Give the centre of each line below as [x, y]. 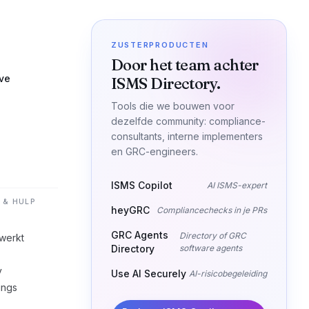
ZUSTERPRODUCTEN [160, 45]
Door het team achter [185, 65]
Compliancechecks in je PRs [211, 210]
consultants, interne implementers [187, 136]
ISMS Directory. [166, 83]
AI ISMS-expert [237, 185]
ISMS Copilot [141, 185]
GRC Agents [139, 235]
